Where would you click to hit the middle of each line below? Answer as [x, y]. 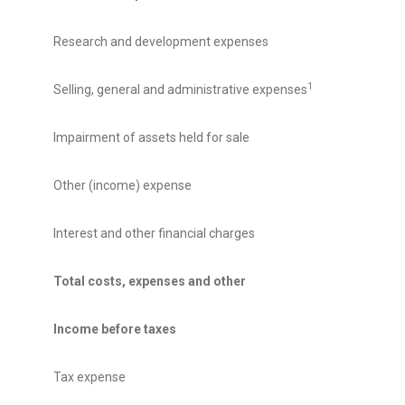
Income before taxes [115, 330]
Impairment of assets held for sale [151, 138]
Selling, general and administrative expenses [180, 90]
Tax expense [89, 377]
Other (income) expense [122, 186]
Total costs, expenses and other [150, 282]
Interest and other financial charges [154, 234]
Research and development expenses [161, 42]
